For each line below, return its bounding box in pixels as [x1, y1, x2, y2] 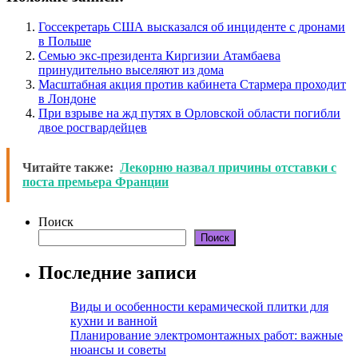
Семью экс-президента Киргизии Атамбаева [38, 49, 280, 63]
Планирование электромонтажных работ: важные [70, 328, 343, 343]
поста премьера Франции [22, 175, 169, 189]
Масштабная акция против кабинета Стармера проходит [38, 78, 346, 92]
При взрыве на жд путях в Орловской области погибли [38, 106, 340, 121]
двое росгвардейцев [38, 121, 147, 135]
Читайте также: [22, 161, 113, 175]
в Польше [38, 34, 91, 49]
